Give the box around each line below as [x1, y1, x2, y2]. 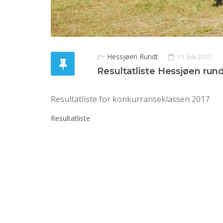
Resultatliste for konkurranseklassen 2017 [51, 94, 210, 105]
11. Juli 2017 [177, 52, 211, 62]
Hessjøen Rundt [107, 52, 158, 62]
